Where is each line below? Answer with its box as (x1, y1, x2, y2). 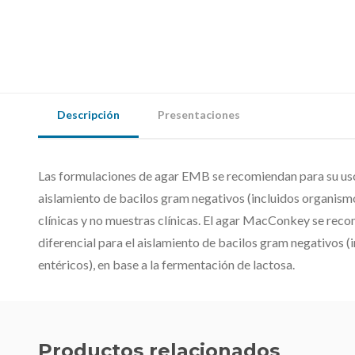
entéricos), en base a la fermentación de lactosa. (38, 257, 295, 272)
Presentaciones (158, 108, 240, 121)
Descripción (57, 108, 120, 121)
